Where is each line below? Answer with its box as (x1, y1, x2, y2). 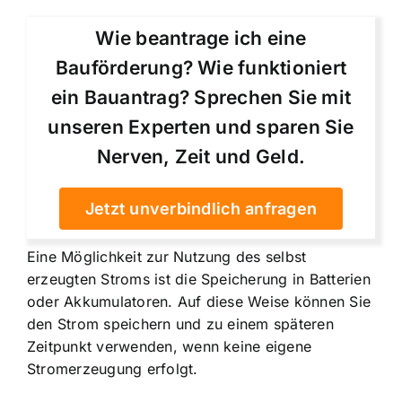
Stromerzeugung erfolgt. (27, 360, 198, 379)
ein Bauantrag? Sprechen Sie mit (50, 86, 352, 109)
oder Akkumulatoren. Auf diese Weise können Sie (27, 293, 371, 311)
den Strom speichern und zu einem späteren (27, 315, 334, 334)
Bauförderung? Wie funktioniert (55, 57, 347, 80)
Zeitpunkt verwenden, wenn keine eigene (27, 337, 312, 356)
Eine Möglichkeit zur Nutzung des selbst (27, 248, 307, 267)
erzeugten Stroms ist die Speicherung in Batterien (27, 270, 371, 289)
